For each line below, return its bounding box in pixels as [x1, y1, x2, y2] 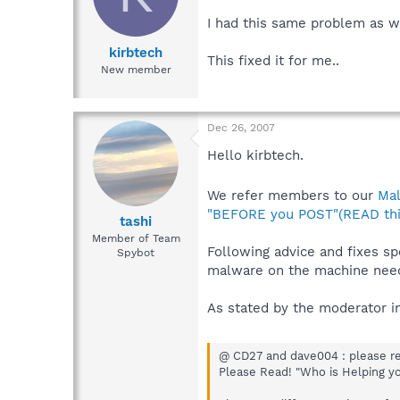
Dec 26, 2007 [207, 121, 275, 134]
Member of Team [91, 232, 180, 246]
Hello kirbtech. [207, 146, 304, 163]
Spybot [117, 246, 154, 260]
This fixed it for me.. [207, 53, 339, 70]
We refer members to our [207, 187, 378, 204]
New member [100, 62, 171, 76]
